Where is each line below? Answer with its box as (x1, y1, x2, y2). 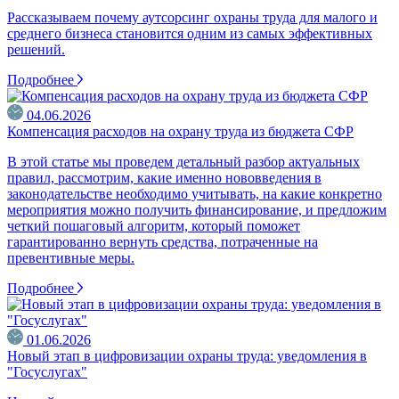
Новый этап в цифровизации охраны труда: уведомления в (7, 348, 367, 363)
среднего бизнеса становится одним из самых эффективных (7, 26, 372, 41)
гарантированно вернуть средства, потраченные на (7, 234, 318, 249)
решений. (7, 42, 65, 57)
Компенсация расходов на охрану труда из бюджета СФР (7, 124, 354, 139)
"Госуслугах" (7, 364, 87, 379)
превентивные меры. (7, 250, 134, 265)
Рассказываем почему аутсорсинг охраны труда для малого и (7, 10, 378, 25)
